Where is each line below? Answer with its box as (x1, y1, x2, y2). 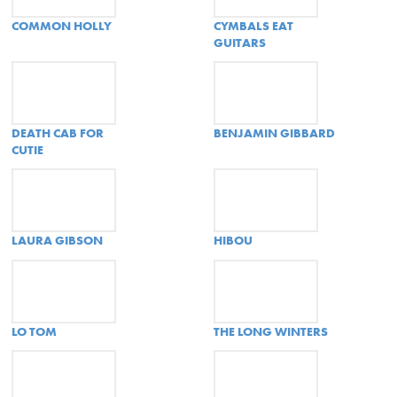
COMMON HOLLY (11, 17, 112, 34)
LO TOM (11, 323, 57, 339)
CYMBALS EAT (213, 17, 293, 34)
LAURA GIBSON (11, 232, 103, 249)
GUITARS (213, 34, 266, 51)
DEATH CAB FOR (11, 124, 104, 141)
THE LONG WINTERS (213, 323, 328, 339)
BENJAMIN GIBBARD (213, 124, 335, 141)
